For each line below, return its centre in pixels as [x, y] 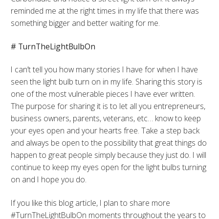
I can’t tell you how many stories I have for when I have [105, 70]
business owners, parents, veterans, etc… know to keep [106, 119]
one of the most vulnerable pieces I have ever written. [103, 94]
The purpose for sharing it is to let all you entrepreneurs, [108, 106]
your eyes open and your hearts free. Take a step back [105, 131]
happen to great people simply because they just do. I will [109, 155]
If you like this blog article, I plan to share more [91, 203]
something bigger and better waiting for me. [86, 23]
